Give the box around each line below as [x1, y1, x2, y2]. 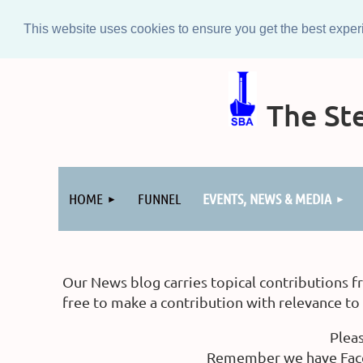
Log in [58, 153, 98, 170]
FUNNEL [138, 190, 181, 207]
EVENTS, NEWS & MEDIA [203, 190, 331, 207]
